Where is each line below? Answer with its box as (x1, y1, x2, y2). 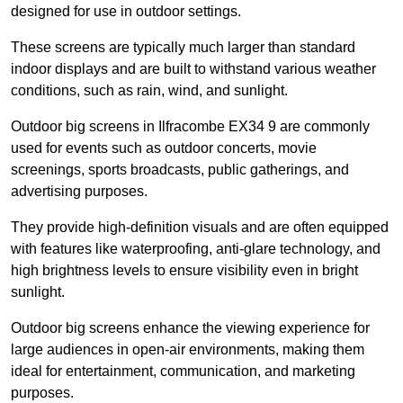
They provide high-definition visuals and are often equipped (11, 219, 389, 236)
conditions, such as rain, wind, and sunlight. (11, 83, 288, 99)
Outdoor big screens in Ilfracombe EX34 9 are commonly (11, 119, 370, 135)
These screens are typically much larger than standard (11, 40, 355, 56)
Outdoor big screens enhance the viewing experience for (11, 320, 370, 336)
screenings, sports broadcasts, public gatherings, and (11, 162, 349, 178)
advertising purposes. (11, 184, 148, 200)
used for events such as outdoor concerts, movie (11, 140, 317, 157)
